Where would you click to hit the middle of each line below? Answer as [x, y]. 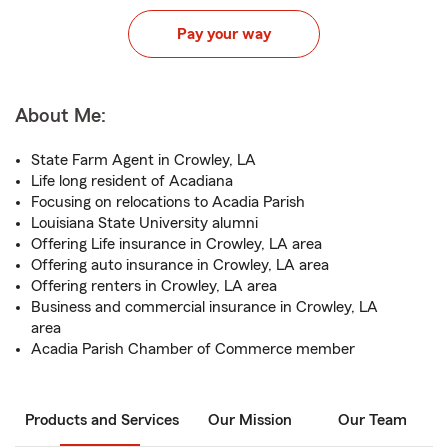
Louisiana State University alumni [144, 223]
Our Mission [250, 420]
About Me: [60, 116]
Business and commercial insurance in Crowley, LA [204, 307]
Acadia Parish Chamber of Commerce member [193, 349]
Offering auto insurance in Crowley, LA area [180, 265]
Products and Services [102, 420]
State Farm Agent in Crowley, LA [143, 160]
